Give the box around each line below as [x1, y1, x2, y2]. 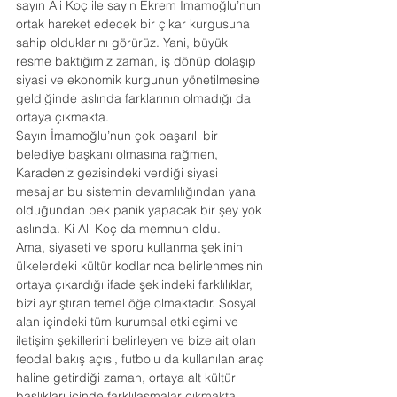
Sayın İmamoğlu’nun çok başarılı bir [16, 128, 222, 144]
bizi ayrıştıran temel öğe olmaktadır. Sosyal [16, 295, 260, 311]
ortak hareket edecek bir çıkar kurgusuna [16, 16, 253, 32]
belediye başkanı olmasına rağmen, [16, 146, 222, 162]
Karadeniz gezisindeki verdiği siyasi [16, 165, 222, 181]
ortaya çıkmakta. [16, 109, 109, 125]
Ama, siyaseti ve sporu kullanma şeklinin [16, 239, 246, 255]
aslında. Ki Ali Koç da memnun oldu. [16, 221, 221, 237]
